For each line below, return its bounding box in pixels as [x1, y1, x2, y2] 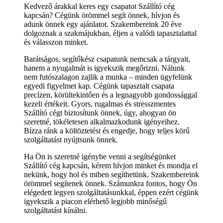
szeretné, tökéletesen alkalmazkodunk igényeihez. [24, 117, 180, 126]
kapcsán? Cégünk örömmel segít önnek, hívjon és [24, 10, 180, 19]
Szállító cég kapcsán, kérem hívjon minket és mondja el [24, 161, 198, 170]
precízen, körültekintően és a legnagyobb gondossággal [24, 90, 197, 99]
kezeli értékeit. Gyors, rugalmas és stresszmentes [24, 99, 176, 108]
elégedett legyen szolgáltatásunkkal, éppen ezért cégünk [24, 188, 199, 197]
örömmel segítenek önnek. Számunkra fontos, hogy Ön [24, 179, 197, 188]
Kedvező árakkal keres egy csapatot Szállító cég [24, 1, 175, 10]
